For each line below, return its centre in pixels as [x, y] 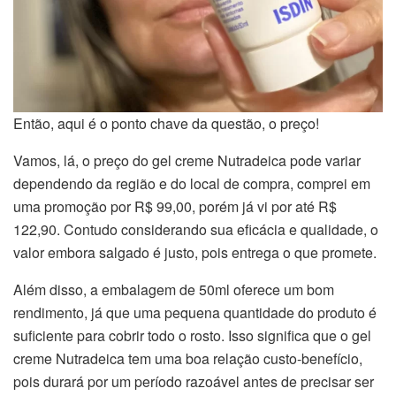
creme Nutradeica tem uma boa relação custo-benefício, [188, 359]
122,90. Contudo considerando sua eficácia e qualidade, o [196, 230]
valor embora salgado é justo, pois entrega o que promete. [195, 253]
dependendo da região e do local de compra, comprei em [192, 184]
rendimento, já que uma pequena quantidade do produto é [195, 313]
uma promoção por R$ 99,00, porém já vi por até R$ [175, 207]
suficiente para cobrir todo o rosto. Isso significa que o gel [192, 336]
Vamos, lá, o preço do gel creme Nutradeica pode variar [187, 161]
